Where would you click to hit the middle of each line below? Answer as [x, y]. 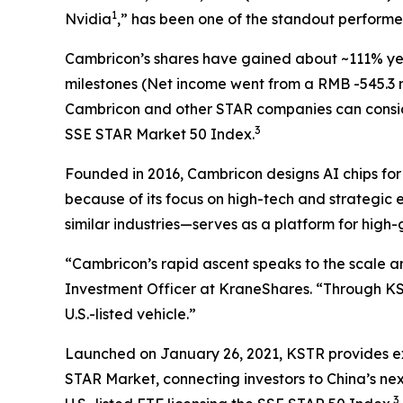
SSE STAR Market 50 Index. [160, 134]
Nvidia [88, 18]
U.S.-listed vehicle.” [130, 313]
